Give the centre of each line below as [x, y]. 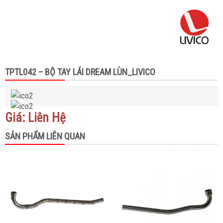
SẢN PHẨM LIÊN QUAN [45, 136]
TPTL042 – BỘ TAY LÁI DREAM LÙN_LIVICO [80, 72]
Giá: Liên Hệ [35, 118]
